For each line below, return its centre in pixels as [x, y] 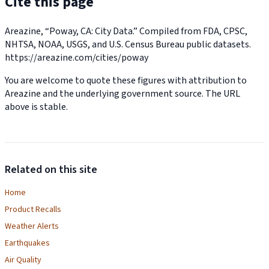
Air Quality [23, 260]
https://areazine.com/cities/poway [77, 57]
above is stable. [36, 107]
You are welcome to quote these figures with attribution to [126, 80]
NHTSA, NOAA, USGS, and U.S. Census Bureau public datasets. [128, 44]
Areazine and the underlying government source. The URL [122, 93]
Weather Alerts [32, 226]
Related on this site [51, 169]
